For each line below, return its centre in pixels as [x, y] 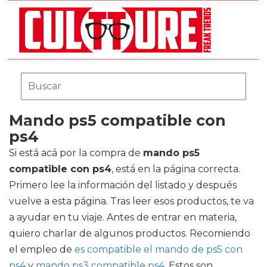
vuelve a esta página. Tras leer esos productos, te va [131, 201]
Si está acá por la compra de [76, 153]
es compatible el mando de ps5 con [159, 249]
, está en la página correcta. [176, 169]
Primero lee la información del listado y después [123, 185]
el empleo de [42, 249]
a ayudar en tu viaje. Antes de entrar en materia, [123, 217]
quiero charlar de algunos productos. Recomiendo [130, 233]
